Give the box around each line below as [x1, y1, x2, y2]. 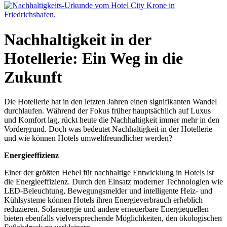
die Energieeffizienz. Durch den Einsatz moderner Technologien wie [4, 177, 223, 186]
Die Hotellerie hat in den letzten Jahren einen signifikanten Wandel [4, 97, 217, 106]
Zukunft [4, 67, 62, 86]
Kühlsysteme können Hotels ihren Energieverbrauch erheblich [4, 195, 203, 204]
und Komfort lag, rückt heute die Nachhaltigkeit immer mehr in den [4, 115, 219, 124]
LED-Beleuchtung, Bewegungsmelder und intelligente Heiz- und [4, 186, 212, 195]
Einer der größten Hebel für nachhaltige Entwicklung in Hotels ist [4, 168, 214, 177]
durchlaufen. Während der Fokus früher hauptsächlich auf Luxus [4, 106, 211, 115]
